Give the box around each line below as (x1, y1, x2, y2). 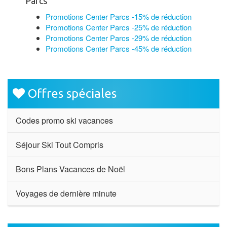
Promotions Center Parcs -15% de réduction (46, 11, 192, 22)
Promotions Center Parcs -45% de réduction (46, 43, 192, 54)
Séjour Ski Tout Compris (16, 139, 103, 150)
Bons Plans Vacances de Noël (16, 163, 125, 175)
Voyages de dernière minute (16, 187, 117, 199)
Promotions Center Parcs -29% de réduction (46, 32, 192, 43)
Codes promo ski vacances (16, 115, 113, 126)
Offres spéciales (25, 87, 117, 100)
